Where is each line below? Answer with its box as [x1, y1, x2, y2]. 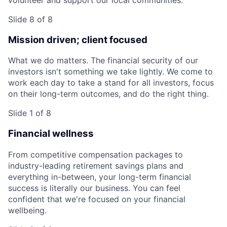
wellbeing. [8, 205, 47, 215]
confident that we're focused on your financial [8, 194, 185, 204]
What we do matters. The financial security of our [8, 55, 198, 66]
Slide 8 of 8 [8, 14, 53, 24]
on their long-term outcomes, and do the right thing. [8, 89, 209, 99]
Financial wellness [8, 128, 94, 140]
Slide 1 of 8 [8, 108, 51, 119]
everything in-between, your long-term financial [8, 171, 191, 182]
